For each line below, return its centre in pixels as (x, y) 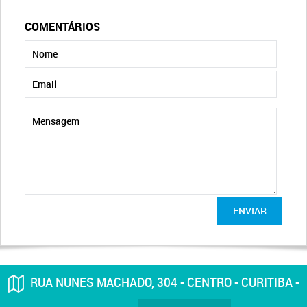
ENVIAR (250, 211)
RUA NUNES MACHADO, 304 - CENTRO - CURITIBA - (165, 282)
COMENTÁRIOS (62, 27)
